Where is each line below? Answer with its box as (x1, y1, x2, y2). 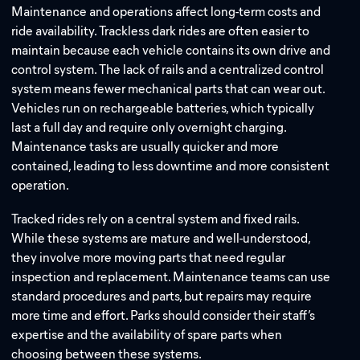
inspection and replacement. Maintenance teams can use (11, 268, 331, 284)
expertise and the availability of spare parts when (11, 326, 283, 342)
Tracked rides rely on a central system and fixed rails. (11, 211, 300, 227)
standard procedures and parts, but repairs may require (11, 288, 313, 304)
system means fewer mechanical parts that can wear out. (11, 81, 325, 97)
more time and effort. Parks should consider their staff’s (11, 307, 316, 323)
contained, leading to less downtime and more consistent (11, 158, 330, 174)
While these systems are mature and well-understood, (11, 230, 311, 246)
